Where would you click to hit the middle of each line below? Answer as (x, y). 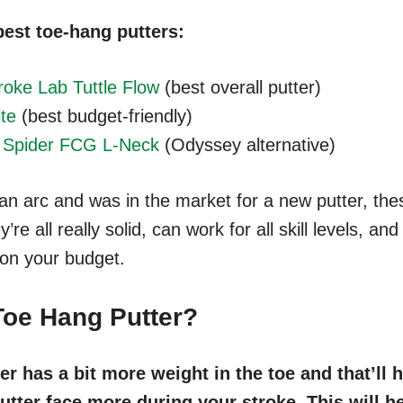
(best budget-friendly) (104, 116)
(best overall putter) (240, 87)
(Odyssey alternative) (247, 144)
